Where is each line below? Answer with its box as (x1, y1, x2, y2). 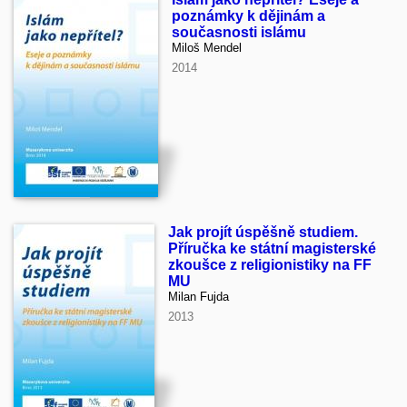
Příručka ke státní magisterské (168, 241, 376, 257)
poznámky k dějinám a (172, 8, 325, 25)
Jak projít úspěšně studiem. (168, 224, 358, 241)
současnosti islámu (172, 25, 306, 41)
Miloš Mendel (172, 41, 242, 55)
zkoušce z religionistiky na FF (168, 257, 372, 273)
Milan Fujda (168, 290, 229, 304)
